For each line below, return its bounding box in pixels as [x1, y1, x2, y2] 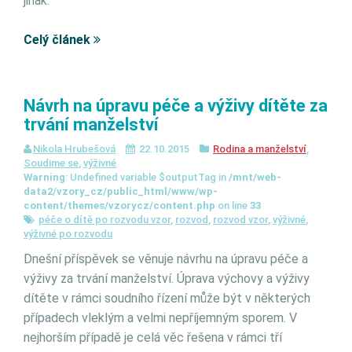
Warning [24, 171, 65, 183]
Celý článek [24, 32, 93, 47]
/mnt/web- [229, 171, 281, 183]
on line [215, 200, 250, 211]
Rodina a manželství [213, 143, 306, 155]
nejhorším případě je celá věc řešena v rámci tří [24, 330, 282, 345]
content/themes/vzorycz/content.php [24, 200, 215, 211]
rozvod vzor [213, 214, 268, 225]
